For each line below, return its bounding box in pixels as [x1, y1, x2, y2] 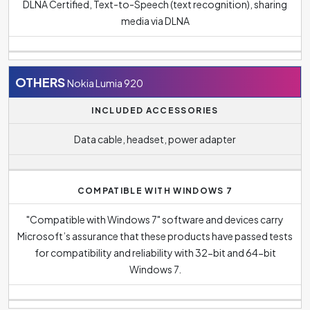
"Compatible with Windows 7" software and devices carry [26, 212, 284, 226]
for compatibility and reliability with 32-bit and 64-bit [34, 246, 276, 259]
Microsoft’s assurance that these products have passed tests [17, 229, 293, 242]
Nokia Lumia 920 [67, 76, 143, 89]
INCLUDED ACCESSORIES [91, 105, 219, 116]
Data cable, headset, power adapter [74, 132, 236, 145]
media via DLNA [120, 14, 190, 27]
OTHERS [15, 73, 65, 90]
